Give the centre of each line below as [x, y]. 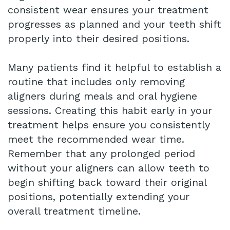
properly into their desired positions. [99, 39]
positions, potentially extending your [99, 197]
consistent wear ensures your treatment [108, 10]
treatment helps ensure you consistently [109, 125]
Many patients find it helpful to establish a [114, 68]
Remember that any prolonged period [101, 154]
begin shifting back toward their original [107, 183]
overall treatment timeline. [74, 211]
